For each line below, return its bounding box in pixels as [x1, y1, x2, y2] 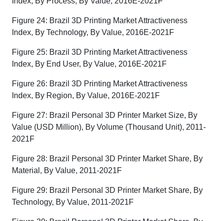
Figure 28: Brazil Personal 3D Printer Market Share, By [12, 154, 203, 163]
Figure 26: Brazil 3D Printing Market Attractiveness [12, 79, 187, 88]
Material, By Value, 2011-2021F [12, 166, 122, 175]
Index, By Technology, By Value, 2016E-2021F [12, 28, 174, 37]
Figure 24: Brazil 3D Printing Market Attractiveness [12, 16, 187, 25]
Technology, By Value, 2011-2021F [12, 198, 134, 206]
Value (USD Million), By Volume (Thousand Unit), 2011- [12, 123, 206, 131]
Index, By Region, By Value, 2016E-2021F [12, 91, 160, 100]
